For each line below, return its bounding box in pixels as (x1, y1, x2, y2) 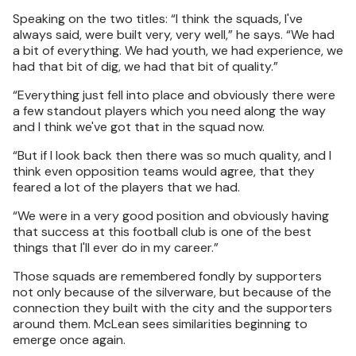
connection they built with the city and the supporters (13, 300, 332, 316)
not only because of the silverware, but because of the (13, 284, 331, 300)
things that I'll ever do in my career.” (13, 239, 219, 256)
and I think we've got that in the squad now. (13, 118, 265, 135)
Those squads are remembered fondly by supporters (13, 268, 322, 284)
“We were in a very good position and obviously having (13, 207, 329, 224)
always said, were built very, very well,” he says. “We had (13, 26, 335, 43)
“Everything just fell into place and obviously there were (13, 87, 335, 103)
